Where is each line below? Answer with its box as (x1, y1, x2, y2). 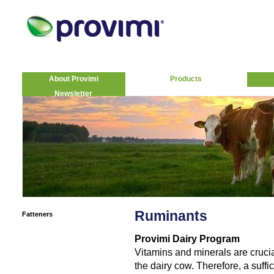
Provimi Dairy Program (134, 233, 240, 244)
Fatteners (21, 210, 53, 218)
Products (170, 75, 202, 83)
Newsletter (54, 89, 92, 98)
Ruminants (134, 209, 207, 224)
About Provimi (48, 75, 98, 83)
